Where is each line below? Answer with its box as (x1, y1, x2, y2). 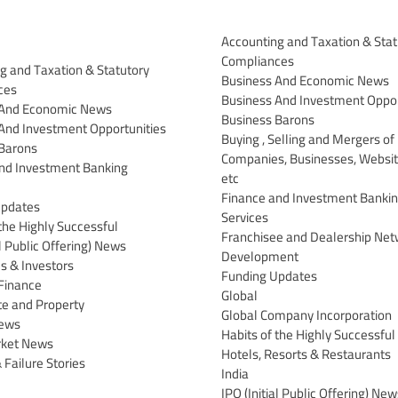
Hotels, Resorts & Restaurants (221, 340, 391, 367)
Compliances (221, 47, 294, 74)
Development (221, 243, 298, 269)
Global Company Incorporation (221, 301, 392, 328)
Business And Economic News (221, 67, 389, 93)
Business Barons (221, 106, 314, 132)
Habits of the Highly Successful (221, 321, 395, 347)
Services (221, 203, 268, 230)
